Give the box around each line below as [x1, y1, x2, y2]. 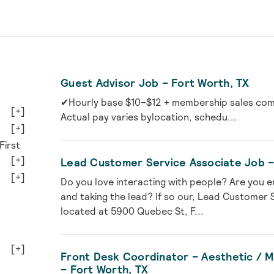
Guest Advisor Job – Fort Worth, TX [61, 76, 250, 91]
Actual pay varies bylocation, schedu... [61, 111, 237, 124]
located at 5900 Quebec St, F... [61, 205, 204, 218]
